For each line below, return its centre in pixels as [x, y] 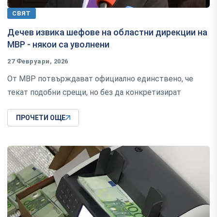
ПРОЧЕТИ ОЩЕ [41, 118]
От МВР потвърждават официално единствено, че [100, 79]
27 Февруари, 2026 [38, 62]
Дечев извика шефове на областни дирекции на [107, 32]
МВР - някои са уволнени [58, 45]
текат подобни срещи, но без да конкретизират [94, 93]
